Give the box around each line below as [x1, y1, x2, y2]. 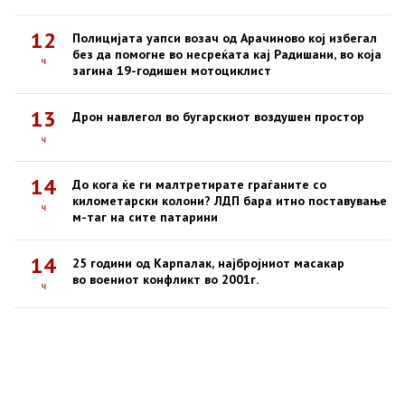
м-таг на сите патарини [72, 209, 218, 225]
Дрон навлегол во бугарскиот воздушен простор [72, 108, 364, 125]
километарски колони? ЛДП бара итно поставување [72, 193, 387, 209]
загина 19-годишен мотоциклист [72, 62, 271, 79]
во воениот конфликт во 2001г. [72, 271, 259, 287]
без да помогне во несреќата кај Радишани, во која [72, 46, 381, 62]
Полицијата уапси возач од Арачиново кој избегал [72, 30, 377, 46]
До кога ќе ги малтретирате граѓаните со [72, 176, 326, 193]
